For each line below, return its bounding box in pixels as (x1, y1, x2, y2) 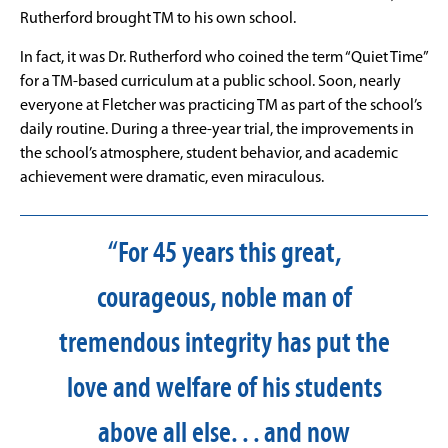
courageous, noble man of (96, 282, 352, 313)
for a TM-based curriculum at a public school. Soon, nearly (20, 73, 401, 90)
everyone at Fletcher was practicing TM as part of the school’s (20, 97, 422, 114)
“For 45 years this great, (107, 237, 341, 268)
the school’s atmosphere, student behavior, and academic (20, 145, 398, 162)
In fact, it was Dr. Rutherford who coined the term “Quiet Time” (20, 49, 428, 66)
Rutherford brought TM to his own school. (20, 10, 296, 27)
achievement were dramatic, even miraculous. (20, 169, 324, 186)
